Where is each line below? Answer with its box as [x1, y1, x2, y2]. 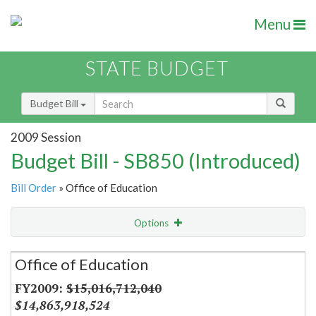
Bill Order [11, 181, 56, 195]
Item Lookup [14, 274, 70, 287]
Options [134, 217, 171, 229]
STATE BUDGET [85, 56, 229, 80]
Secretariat [25, 245, 78, 257]
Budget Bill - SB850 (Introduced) [11, 148, 300, 174]
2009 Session [11, 129, 81, 145]
